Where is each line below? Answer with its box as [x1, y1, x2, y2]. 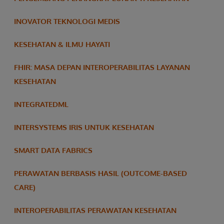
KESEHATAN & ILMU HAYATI [14, 39, 110, 49]
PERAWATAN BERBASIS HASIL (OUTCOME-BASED [14, 168, 187, 178]
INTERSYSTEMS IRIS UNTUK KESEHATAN [14, 122, 154, 132]
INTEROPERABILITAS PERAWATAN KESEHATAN [14, 205, 176, 215]
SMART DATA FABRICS [14, 145, 92, 155]
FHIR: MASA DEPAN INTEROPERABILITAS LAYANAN [14, 62, 190, 72]
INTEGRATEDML [14, 99, 68, 109]
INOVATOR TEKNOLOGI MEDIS [14, 16, 120, 26]
